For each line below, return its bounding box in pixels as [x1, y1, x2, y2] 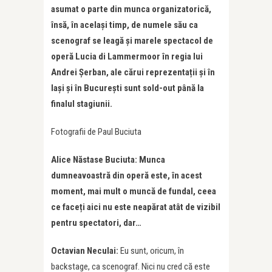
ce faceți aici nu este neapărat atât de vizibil [51, 202, 220, 213]
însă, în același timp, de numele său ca [51, 19, 198, 31]
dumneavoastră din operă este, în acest [51, 170, 202, 182]
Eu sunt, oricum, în [120, 245, 184, 257]
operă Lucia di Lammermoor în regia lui [51, 51, 203, 63]
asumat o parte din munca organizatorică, [51, 4, 211, 15]
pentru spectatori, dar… [51, 217, 141, 229]
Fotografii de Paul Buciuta [51, 126, 141, 138]
